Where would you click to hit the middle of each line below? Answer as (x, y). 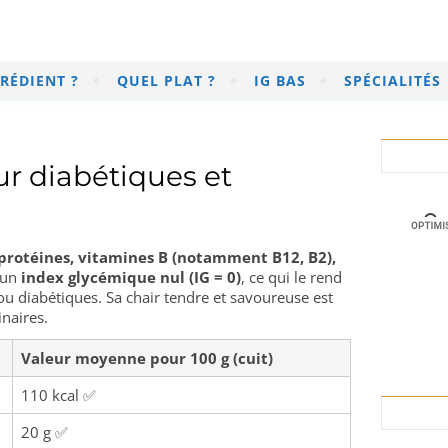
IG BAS (280, 80)
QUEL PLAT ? (166, 80)
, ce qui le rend (291, 277)
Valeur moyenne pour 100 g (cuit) (147, 358)
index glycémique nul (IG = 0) (131, 277)
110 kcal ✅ (58, 395)
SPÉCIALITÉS (392, 80)
